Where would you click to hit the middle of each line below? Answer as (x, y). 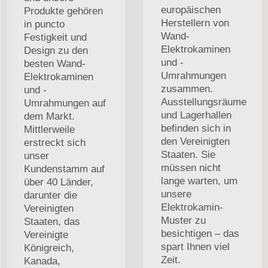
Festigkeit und (55, 37)
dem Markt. (49, 116)
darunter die (51, 195)
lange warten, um (199, 181)
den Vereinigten (195, 141)
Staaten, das (52, 221)
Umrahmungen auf (65, 103)
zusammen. (187, 89)
